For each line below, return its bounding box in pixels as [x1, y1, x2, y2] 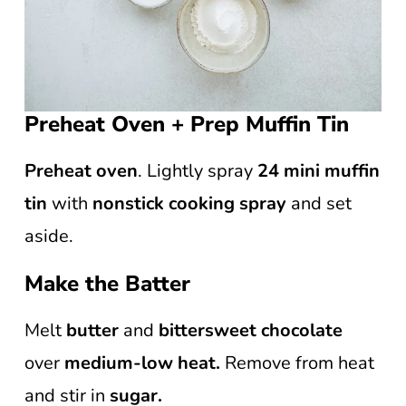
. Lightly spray [138, 159, 257, 183]
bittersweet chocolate [159, 318, 343, 343]
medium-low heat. [64, 351, 220, 375]
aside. [24, 224, 73, 248]
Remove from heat [220, 351, 374, 375]
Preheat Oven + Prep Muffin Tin [24, 110, 349, 139]
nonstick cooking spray [92, 191, 291, 216]
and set [291, 191, 352, 216]
